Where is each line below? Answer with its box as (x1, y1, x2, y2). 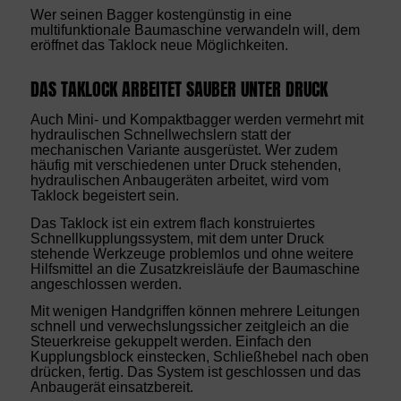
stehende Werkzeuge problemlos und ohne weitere (30, 245, 354, 261)
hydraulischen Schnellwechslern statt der (30, 126, 291, 142)
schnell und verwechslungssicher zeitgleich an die (30, 319, 349, 335)
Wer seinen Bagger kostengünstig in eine (30, 7, 292, 23)
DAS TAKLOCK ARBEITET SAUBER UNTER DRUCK (30, 76, 328, 104)
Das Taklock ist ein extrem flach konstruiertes (30, 215, 315, 231)
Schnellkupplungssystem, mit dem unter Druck (30, 230, 324, 246)
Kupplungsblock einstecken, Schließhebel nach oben (30, 349, 369, 365)
